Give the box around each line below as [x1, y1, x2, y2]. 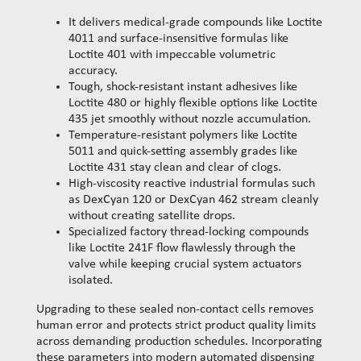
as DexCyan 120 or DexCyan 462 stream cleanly [68, 193, 318, 207]
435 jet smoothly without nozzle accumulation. [68, 113, 311, 127]
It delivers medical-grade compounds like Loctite [68, 16, 322, 30]
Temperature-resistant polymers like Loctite [68, 129, 297, 143]
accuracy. [68, 64, 118, 78]
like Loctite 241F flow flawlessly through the [68, 242, 296, 255]
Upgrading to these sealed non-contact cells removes [36, 303, 313, 317]
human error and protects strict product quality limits [36, 319, 316, 333]
